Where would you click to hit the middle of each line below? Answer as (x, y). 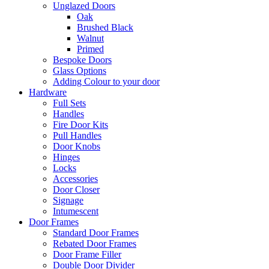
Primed (90, 49)
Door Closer (76, 189)
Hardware (48, 92)
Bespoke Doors (82, 60)
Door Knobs (77, 146)
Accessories (75, 179)
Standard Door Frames (96, 233)
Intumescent (76, 211)
